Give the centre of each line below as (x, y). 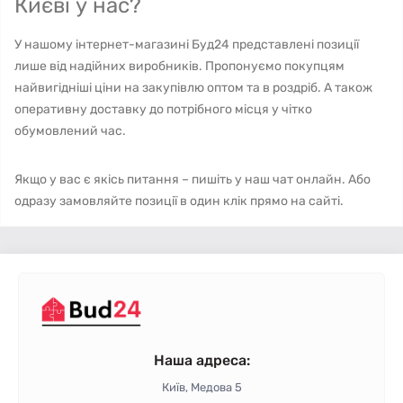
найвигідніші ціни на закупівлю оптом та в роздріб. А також (193, 88)
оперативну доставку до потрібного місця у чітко (163, 109)
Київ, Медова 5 (201, 388)
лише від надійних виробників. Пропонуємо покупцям (179, 66)
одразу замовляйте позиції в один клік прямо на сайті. (179, 201)
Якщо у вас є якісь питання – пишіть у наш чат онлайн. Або (193, 179)
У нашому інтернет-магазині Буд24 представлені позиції (187, 45)
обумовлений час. (72, 131)
